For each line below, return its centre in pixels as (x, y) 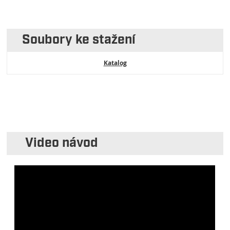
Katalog (115, 63)
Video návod (60, 144)
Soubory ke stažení (79, 41)
